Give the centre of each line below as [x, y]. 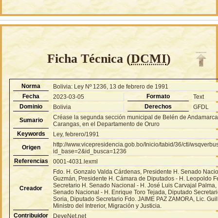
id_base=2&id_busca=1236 [90, 151]
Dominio [31, 106]
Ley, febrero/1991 [76, 134]
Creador [31, 188]
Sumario [31, 120]
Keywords [31, 134]
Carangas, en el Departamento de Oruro [107, 124]
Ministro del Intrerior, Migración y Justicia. [108, 206]
